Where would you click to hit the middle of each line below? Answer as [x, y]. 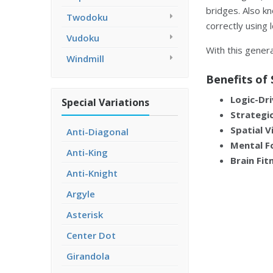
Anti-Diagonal [97, 132]
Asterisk [85, 214]
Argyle [81, 194]
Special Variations [105, 102]
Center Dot [91, 235]
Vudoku [83, 38]
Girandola [88, 256]
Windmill [85, 58]
